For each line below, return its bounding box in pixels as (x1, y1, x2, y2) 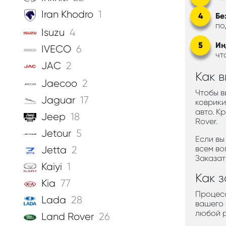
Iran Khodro (41, 9, 93, 21)
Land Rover (41, 211, 94, 223)
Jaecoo (41, 78, 77, 90)
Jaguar (41, 94, 75, 106)
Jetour (41, 128, 71, 140)
